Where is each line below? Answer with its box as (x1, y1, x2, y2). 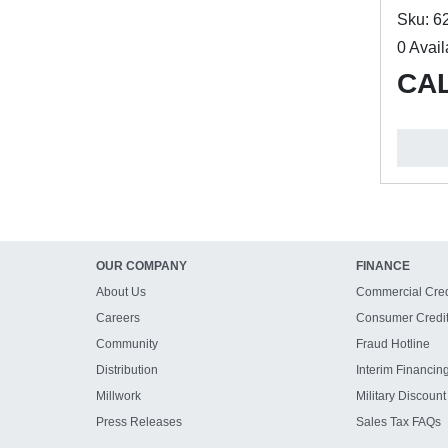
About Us (96, 285, 146, 299)
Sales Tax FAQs (355, 415, 441, 429)
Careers (96, 311, 140, 325)
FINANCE (355, 259, 410, 273)
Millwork (96, 389, 141, 403)
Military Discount (355, 389, 446, 403)
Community (96, 337, 158, 351)
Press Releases (96, 415, 182, 429)
